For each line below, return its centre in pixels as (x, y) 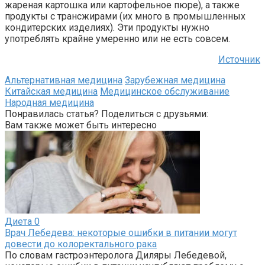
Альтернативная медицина (64, 80)
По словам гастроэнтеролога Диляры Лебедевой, (116, 255)
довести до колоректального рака (81, 244)
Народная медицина (49, 102)
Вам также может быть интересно (81, 125)
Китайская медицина (51, 91)
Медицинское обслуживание (165, 91)
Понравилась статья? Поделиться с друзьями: (106, 114)
